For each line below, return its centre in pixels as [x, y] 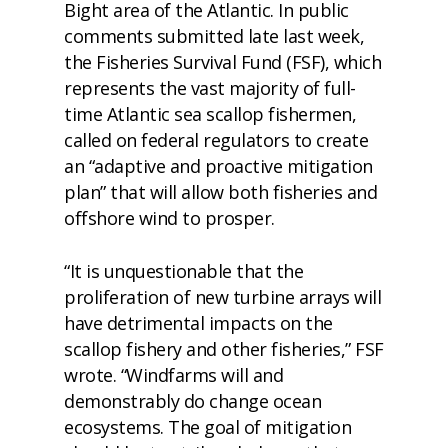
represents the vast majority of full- [210, 88]
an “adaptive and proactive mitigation [218, 166]
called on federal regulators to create [216, 140]
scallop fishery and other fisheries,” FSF [224, 349]
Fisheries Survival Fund [189, 62]
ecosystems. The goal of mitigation [207, 427]
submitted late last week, [258, 36]
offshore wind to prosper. [169, 218]
